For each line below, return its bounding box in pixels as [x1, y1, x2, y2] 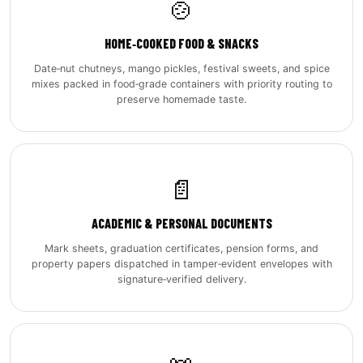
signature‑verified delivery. [117, 273, 246, 285]
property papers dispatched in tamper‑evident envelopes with [31, 258, 332, 270]
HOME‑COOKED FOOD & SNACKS [105, 36, 258, 51]
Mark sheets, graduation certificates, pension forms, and [45, 242, 318, 254]
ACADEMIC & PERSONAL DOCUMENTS [91, 216, 272, 231]
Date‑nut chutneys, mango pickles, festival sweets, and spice [33, 62, 330, 75]
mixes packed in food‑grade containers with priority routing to [31, 78, 332, 90]
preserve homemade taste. [117, 93, 246, 105]
